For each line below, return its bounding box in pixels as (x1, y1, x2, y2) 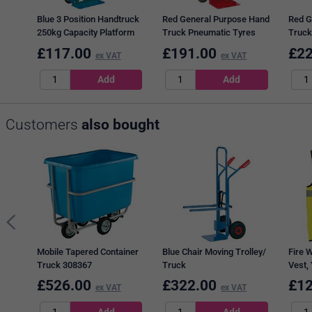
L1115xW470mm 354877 (36, 40, 135, 52)
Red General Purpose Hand (162, 14, 270, 25)
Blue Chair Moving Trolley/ (162, 247, 267, 258)
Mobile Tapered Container (36, 247, 139, 258)
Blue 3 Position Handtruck (36, 14, 139, 25)
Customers (6, 116, 81, 133)
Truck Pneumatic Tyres (162, 27, 256, 38)
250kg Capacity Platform (36, 27, 134, 38)
